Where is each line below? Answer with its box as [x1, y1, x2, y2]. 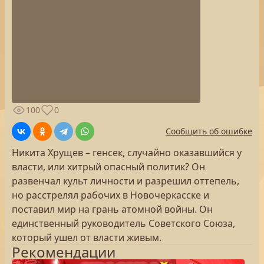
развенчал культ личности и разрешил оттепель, [12, 174, 239, 187]
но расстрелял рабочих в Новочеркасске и [12, 189, 209, 202]
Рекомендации [12, 242, 115, 262]
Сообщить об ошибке [166, 126, 252, 137]
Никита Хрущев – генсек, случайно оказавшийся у [12, 146, 242, 159]
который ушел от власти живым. [12, 231, 161, 244]
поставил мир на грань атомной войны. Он [12, 203, 213, 216]
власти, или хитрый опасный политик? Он [12, 160, 205, 173]
